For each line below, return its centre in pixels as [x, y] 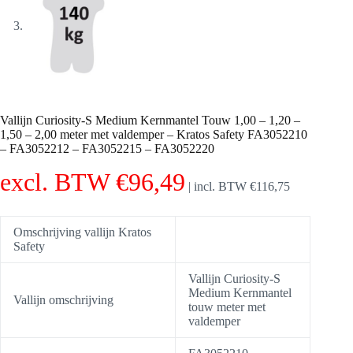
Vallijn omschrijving [63, 299]
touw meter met [227, 307]
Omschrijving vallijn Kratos [82, 232]
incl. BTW [222, 186]
